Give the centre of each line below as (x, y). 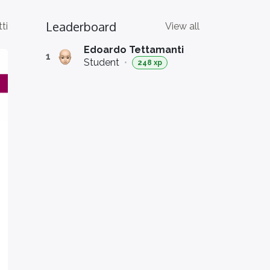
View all (182, 26)
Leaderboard (81, 27)
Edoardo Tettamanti (134, 50)
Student (102, 63)
